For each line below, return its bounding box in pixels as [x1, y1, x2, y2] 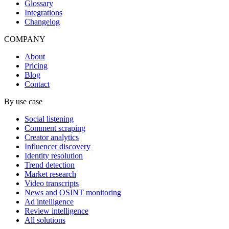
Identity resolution [25, 151, 83, 160]
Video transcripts [25, 178, 79, 188]
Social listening [25, 114, 74, 123]
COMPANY [4, 34, 45, 43]
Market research [25, 169, 76, 178]
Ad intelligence [25, 197, 74, 206]
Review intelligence [25, 206, 88, 215]
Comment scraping [25, 123, 85, 132]
